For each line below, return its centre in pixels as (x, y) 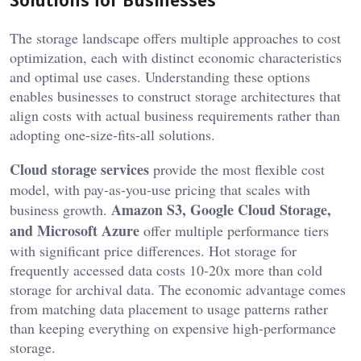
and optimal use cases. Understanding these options (160, 76)
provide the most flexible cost (237, 169)
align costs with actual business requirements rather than (175, 115)
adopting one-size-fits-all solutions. (112, 134)
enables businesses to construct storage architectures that (175, 95)
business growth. (60, 209)
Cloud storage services (79, 169)
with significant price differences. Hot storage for (153, 250)
